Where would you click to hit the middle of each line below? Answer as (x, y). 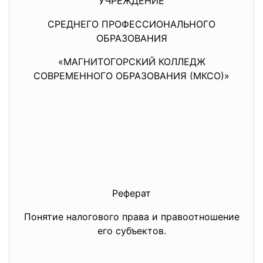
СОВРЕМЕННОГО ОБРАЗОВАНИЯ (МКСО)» (131, 76)
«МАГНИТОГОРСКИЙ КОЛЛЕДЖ (131, 62)
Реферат (131, 193)
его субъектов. (131, 231)
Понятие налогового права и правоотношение (131, 217)
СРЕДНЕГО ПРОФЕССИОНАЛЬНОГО (131, 24)
